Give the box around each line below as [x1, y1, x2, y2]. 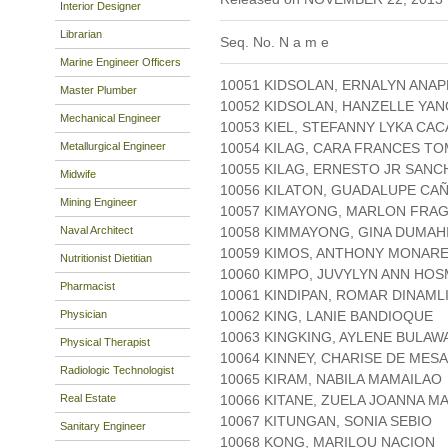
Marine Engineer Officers [60, 55, 181, 68]
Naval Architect [60, 223, 133, 236]
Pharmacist [60, 279, 115, 292]
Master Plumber [60, 83, 137, 96]
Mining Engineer [60, 195, 137, 208]
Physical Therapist [60, 335, 150, 348]
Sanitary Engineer [60, 419, 146, 432]
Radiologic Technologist [60, 363, 174, 376]
